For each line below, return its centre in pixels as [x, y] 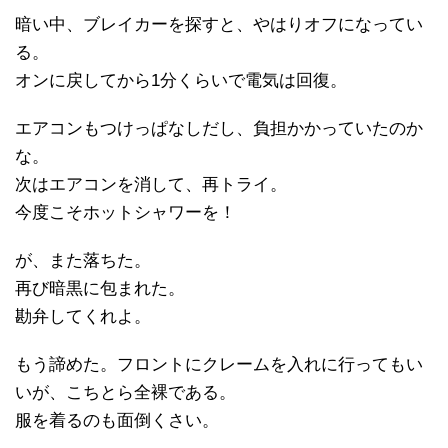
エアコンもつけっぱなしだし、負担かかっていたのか [219, 129]
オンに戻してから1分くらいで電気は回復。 [181, 81]
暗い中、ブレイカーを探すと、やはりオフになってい [219, 25]
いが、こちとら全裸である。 [125, 393]
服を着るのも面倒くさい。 [117, 421]
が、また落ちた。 [83, 261]
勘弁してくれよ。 [83, 317]
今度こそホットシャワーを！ [125, 213]
